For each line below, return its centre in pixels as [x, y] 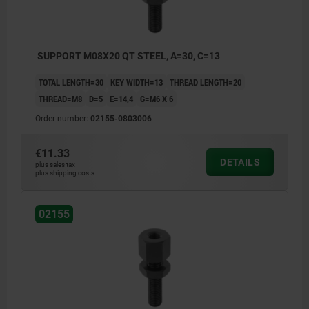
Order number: [63, 118]
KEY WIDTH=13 [137, 82]
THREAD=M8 [60, 98]
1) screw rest [66, 257]
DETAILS [240, 162]
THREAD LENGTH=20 [206, 82]
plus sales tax [55, 164]
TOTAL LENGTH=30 [71, 82]
